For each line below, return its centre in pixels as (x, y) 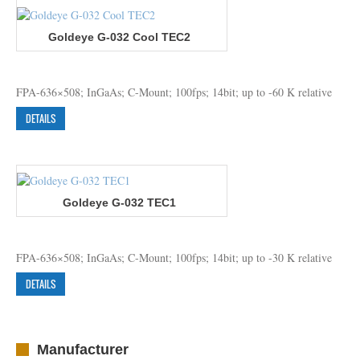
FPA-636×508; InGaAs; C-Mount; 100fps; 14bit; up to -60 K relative (174, 92)
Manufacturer (83, 350)
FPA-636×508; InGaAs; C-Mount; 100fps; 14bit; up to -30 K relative (174, 258)
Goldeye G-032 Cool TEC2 (119, 37)
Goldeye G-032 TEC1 (119, 203)
